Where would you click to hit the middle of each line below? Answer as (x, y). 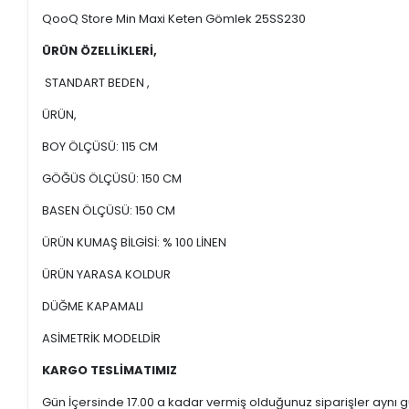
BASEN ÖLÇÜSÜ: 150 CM (109, 210)
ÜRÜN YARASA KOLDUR (107, 274)
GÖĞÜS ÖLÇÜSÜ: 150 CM (112, 178)
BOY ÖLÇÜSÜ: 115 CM (100, 146)
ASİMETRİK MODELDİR (102, 338)
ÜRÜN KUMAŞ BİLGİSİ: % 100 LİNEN (135, 242)
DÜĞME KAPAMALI (93, 306)
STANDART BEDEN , (96, 82)
